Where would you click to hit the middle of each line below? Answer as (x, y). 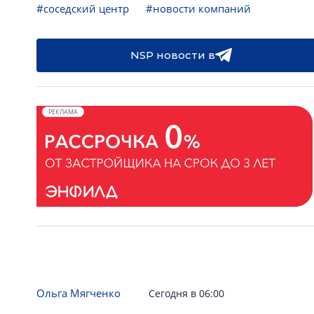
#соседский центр (83, 8)
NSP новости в (172, 55)
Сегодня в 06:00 (186, 293)
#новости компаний (198, 8)
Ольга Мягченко (78, 293)
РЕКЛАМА (63, 112)
